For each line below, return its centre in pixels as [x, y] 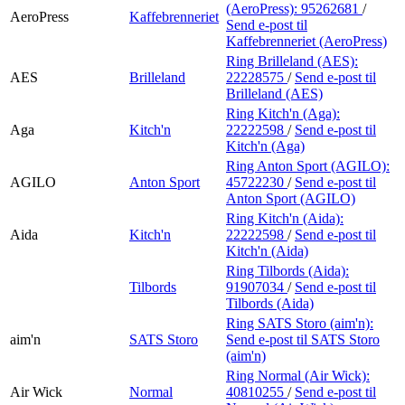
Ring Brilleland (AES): [292, 61]
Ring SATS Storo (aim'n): [300, 323]
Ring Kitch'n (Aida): [285, 218]
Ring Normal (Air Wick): [298, 375]
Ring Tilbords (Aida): [287, 270]
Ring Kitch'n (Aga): [283, 113]
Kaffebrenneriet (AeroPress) [306, 41]
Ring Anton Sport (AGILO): [308, 165]
